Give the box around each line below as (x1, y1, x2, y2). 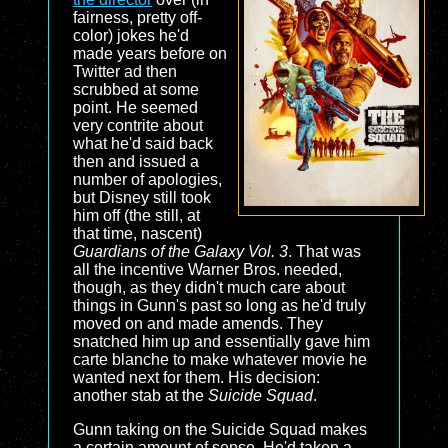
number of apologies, (73, 171, 222, 188)
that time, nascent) (73, 225, 202, 242)
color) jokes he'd (73, 27, 189, 44)
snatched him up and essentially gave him (73, 333, 370, 350)
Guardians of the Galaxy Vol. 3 (73, 243, 288, 260)
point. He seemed (73, 99, 198, 116)
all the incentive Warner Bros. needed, (73, 261, 342, 278)
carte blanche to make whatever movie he (73, 351, 367, 368)
